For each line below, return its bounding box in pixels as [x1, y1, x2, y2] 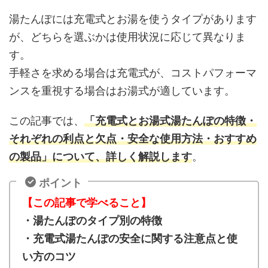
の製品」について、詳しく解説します [9, 150, 192, 163]
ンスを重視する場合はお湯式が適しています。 [9, 84, 235, 97]
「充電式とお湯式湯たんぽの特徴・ [84, 114, 257, 127]
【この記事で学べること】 [22, 196, 151, 209]
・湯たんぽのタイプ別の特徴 [22, 214, 162, 227]
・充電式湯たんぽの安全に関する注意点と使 [22, 232, 237, 245]
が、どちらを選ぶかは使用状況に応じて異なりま [9, 30, 246, 43]
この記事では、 [9, 114, 84, 127]
